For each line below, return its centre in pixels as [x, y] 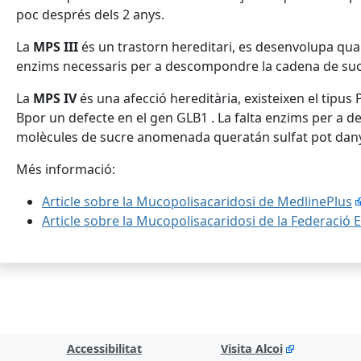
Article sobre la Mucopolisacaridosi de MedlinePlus [197, 201]
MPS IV [53, 98]
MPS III [56, 47]
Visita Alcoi [251, 349]
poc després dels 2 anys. [90, 15]
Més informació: [66, 169]
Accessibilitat [104, 349]
